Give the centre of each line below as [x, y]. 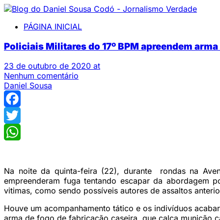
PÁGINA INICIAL [53, 27]
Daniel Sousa [28, 86]
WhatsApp [23, 149]
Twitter [16, 132]
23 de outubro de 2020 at [52, 66]
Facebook [22, 116]
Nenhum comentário [41, 76]
